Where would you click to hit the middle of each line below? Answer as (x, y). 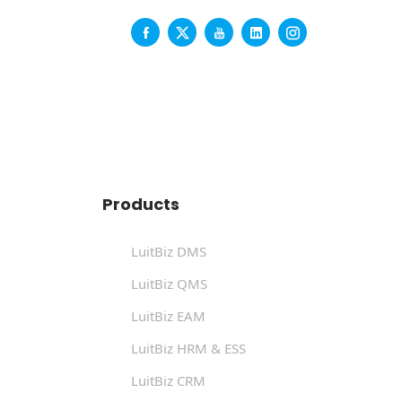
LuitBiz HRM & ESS (188, 348)
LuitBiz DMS (169, 251)
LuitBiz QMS (169, 283)
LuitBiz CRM (168, 380)
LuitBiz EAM (168, 315)
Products (141, 204)
